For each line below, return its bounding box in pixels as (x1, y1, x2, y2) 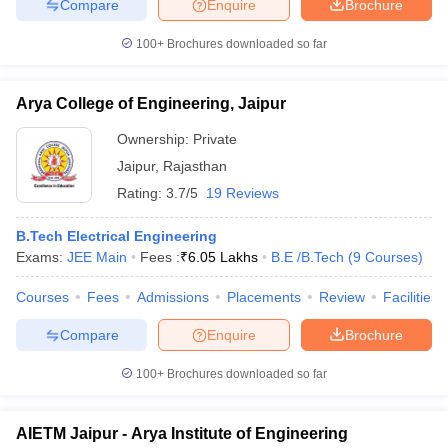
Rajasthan (163, 158, 227, 174)
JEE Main (67, 249, 127, 265)
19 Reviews (206, 185, 279, 201)
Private (193, 131, 237, 147)
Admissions (137, 289, 209, 305)
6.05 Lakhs (188, 249, 258, 265)
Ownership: (117, 131, 193, 147)
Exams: (16, 249, 67, 265)
